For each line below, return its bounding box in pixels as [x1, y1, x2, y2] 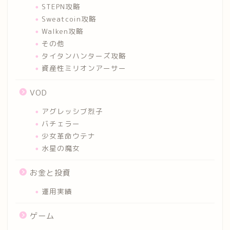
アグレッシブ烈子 [42, 106, 103, 116]
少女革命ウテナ [42, 130, 95, 141]
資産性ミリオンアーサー [42, 63, 126, 73]
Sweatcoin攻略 [42, 13, 97, 24]
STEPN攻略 [42, 1, 81, 11]
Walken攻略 [42, 26, 84, 36]
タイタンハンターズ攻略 [42, 50, 126, 61]
